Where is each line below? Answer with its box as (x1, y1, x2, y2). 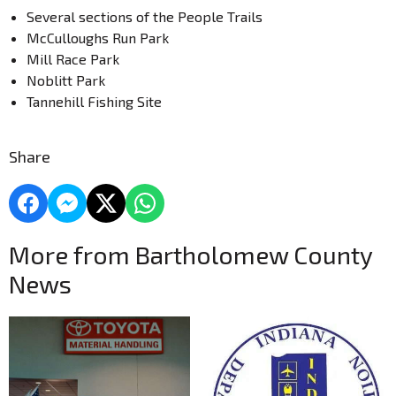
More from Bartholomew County (9, 240, 372, 270)
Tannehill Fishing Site (27, 93, 162, 110)
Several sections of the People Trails (27, 8, 277, 25)
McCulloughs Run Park (27, 29, 187, 46)
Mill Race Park (27, 50, 133, 67)
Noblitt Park (27, 72, 119, 88)
